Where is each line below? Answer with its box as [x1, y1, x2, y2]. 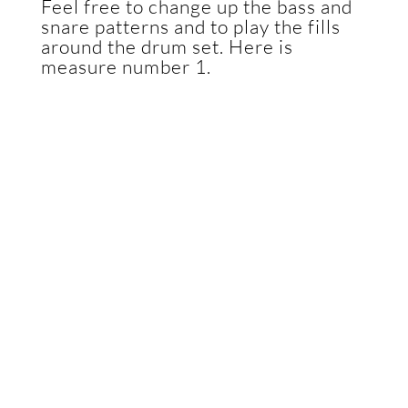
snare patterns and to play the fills [40, 15, 341, 38]
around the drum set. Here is [40, 35, 293, 58]
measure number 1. [40, 55, 211, 78]
